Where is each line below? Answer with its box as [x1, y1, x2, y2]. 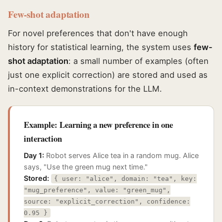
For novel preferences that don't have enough [8, 28, 188, 39]
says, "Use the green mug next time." [24, 163, 148, 171]
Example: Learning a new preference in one [24, 118, 173, 131]
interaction [24, 132, 62, 145]
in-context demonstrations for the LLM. [8, 84, 162, 94]
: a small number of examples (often [68, 56, 209, 66]
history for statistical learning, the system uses [8, 42, 194, 53]
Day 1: [24, 151, 44, 160]
